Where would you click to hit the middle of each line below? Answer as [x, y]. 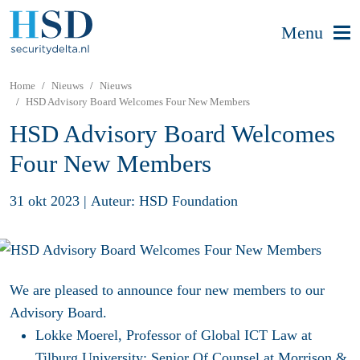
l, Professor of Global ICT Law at [213, 335]
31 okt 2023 [45, 200]
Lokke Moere [75, 335]
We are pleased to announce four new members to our [167, 290]
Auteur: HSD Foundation [164, 200]
